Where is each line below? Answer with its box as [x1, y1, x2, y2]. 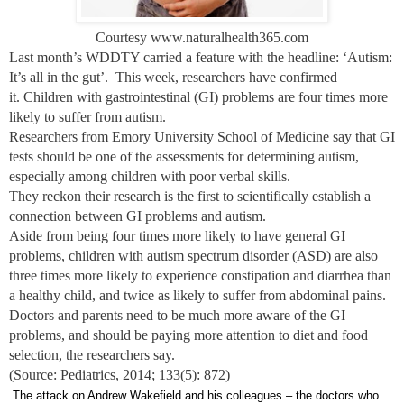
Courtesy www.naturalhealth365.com [96, 29, 308, 45]
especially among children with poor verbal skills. [9, 168, 290, 184]
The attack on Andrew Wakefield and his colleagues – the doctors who [13, 388, 379, 402]
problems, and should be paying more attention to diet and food [9, 326, 368, 343]
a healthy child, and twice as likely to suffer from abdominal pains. [9, 287, 386, 303]
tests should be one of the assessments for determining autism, [9, 148, 359, 164]
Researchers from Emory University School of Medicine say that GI [9, 128, 395, 144]
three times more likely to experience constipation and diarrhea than [9, 267, 391, 283]
